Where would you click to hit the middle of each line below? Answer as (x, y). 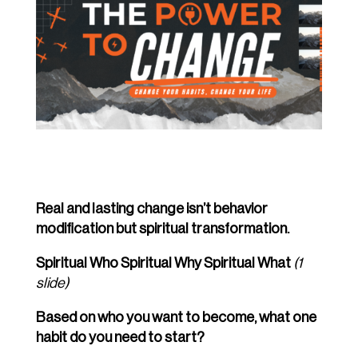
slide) (52, 283)
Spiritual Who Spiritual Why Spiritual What (164, 263)
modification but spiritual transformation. (162, 229)
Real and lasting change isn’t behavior (151, 209)
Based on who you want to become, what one (176, 318)
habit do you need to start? (120, 338)
